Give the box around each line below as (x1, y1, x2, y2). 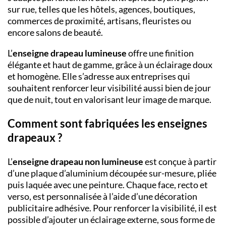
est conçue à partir (145, 156, 216, 167)
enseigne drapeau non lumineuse (13, 156, 145, 167)
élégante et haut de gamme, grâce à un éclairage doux (8, 59, 212, 71)
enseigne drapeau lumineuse (13, 47, 128, 59)
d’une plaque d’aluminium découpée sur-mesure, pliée (8, 167, 216, 179)
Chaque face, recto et (125, 179, 208, 191)
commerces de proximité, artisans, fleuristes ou (8, 15, 191, 27)
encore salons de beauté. (8, 27, 103, 38)
